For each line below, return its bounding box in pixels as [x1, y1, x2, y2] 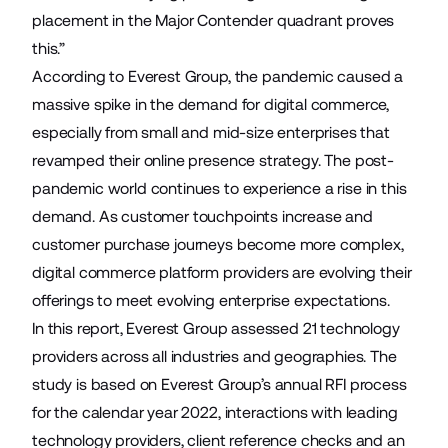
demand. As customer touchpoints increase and [32, 207, 373, 226]
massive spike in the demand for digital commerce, [32, 95, 390, 114]
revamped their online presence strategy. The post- [32, 151, 394, 170]
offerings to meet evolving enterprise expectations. [32, 291, 390, 310]
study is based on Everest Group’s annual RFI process [32, 375, 407, 394]
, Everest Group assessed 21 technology [119, 319, 400, 338]
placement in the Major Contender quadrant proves [32, 11, 395, 30]
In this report [32, 319, 120, 338]
